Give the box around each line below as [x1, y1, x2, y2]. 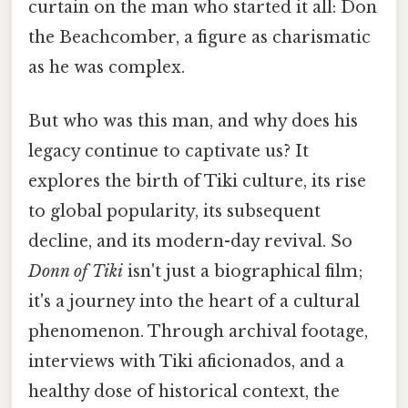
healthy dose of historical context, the [28, 382, 340, 403]
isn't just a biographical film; [123, 261, 363, 282]
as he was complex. [28, 56, 185, 77]
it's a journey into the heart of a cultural [28, 291, 360, 312]
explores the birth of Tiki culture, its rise [28, 171, 366, 192]
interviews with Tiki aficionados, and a [28, 352, 344, 372]
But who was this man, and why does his [28, 111, 358, 132]
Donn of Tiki [28, 261, 123, 282]
